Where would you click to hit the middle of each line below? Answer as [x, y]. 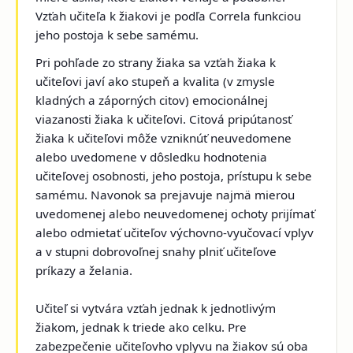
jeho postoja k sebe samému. [119, 34]
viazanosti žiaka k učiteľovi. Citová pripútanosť [164, 119]
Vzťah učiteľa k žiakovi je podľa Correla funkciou [169, 15]
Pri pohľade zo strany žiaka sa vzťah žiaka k [156, 62]
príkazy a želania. [86, 270]
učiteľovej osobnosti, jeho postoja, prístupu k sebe [174, 175]
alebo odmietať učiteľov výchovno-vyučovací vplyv [175, 232]
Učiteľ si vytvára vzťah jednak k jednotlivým [156, 308]
